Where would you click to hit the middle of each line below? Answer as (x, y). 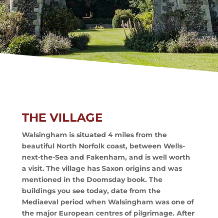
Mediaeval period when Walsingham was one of (108, 202)
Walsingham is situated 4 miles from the (94, 135)
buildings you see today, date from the (91, 191)
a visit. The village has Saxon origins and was (102, 168)
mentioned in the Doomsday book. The (92, 180)
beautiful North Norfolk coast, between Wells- (103, 146)
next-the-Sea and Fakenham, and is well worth (106, 157)
